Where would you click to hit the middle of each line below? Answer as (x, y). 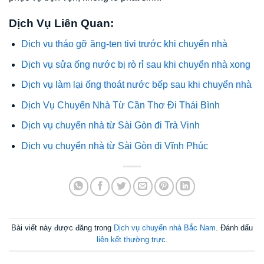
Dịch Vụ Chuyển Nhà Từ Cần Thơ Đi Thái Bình (120, 105)
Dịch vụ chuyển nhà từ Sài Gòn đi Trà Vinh (110, 126)
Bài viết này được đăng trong (62, 228)
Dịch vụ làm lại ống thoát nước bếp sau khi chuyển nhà (136, 85)
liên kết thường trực (131, 240)
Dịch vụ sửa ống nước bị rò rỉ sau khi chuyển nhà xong (136, 64)
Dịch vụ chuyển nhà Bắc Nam (165, 228)
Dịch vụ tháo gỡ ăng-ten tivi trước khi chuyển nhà (124, 44)
